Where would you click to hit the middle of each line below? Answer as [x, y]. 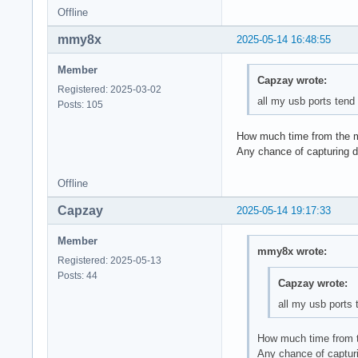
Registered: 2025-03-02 [109, 89]
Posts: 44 [78, 275]
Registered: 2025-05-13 [109, 260]
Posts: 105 [80, 104]
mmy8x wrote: [292, 252]
